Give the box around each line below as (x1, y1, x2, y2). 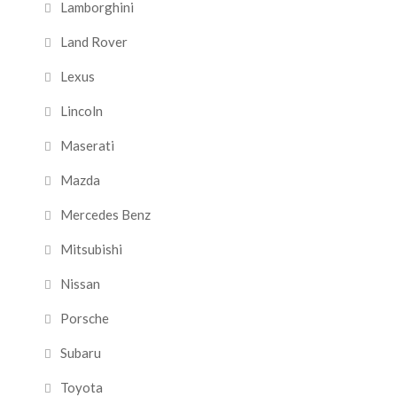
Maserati (60, 137, 114, 153)
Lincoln (60, 103, 103, 119)
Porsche (60, 310, 109, 326)
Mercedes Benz (60, 206, 151, 222)
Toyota (60, 379, 103, 395)
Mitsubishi (60, 241, 122, 257)
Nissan (60, 276, 100, 292)
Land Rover (60, 34, 128, 50)
